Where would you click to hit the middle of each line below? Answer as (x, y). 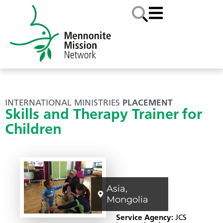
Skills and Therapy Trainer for (104, 115)
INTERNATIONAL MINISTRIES (62, 103)
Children (33, 130)
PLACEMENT (148, 103)
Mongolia (128, 199)
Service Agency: (146, 218)
